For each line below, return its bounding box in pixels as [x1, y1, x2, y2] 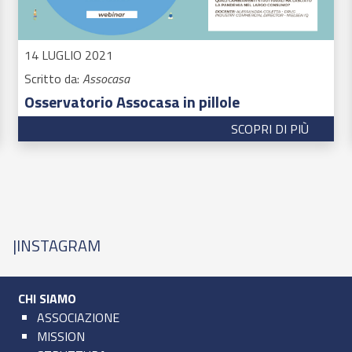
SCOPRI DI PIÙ [231, 119, 310, 138]
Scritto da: [24, 68, 82, 88]
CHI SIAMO [17, 288, 76, 308]
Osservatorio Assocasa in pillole [24, 89, 240, 114]
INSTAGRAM [16, 233, 101, 258]
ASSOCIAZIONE [36, 307, 119, 327]
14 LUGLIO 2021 [24, 45, 113, 64]
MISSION [36, 326, 85, 346]
